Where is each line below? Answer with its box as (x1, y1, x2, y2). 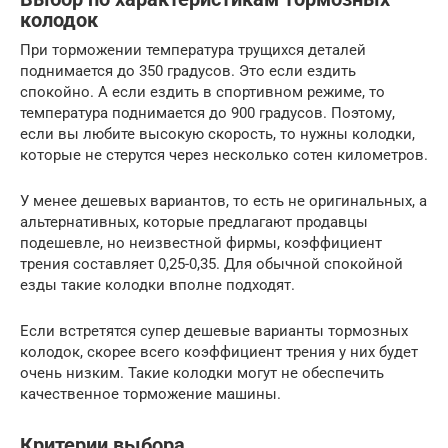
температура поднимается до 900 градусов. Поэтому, (20, 104, 395, 123)
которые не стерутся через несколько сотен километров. (20, 146, 428, 165)
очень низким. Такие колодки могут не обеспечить (20, 364, 384, 383)
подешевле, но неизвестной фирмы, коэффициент (20, 234, 382, 253)
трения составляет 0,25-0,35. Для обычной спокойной (20, 255, 403, 274)
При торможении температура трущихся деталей (20, 41, 366, 60)
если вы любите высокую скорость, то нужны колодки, (20, 125, 415, 144)
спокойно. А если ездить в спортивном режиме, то (20, 83, 385, 102)
